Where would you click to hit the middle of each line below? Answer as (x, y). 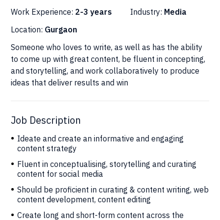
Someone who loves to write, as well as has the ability (107, 47)
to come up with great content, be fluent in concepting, (108, 59)
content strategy (47, 148)
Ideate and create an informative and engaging (101, 138)
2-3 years (94, 12)
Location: (28, 29)
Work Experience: (43, 12)
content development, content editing (84, 199)
